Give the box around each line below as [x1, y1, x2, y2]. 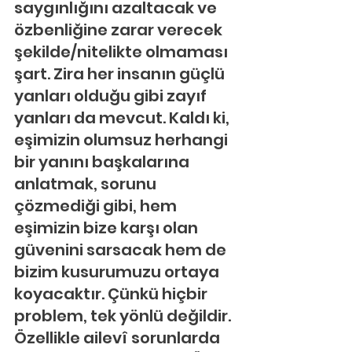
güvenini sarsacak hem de [14, 239, 229, 261]
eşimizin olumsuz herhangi [14, 129, 231, 151]
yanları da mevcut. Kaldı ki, [14, 107, 233, 129]
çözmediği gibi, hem [14, 195, 180, 217]
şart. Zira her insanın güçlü [14, 63, 228, 85]
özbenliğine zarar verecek [14, 19, 225, 41]
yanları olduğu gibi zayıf [14, 85, 210, 107]
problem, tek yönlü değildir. [14, 305, 234, 327]
